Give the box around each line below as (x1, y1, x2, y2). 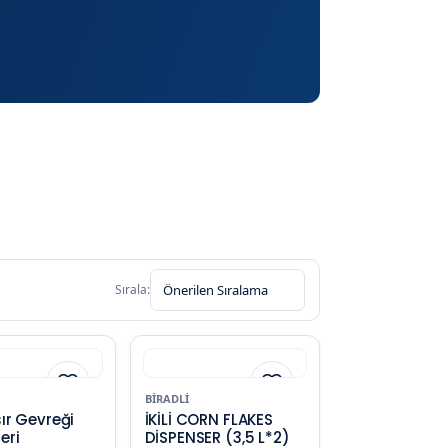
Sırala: (115, 280, 150, 298)
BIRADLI (144, 390, 189, 406)
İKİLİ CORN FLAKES (144, 408, 273, 430)
